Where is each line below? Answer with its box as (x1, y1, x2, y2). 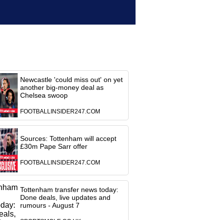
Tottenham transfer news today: (20, 186, 118, 193)
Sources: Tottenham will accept (20, 135, 116, 142)
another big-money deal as (20, 83, 104, 91)
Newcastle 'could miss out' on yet (20, 76, 123, 83)
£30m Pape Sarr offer (20, 142, 87, 150)
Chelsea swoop (20, 91, 68, 99)
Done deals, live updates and (20, 193, 110, 201)
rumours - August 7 (20, 201, 80, 209)
